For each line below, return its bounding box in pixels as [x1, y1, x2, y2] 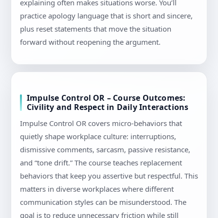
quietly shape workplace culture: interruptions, [20, 131, 176, 142]
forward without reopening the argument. [20, 37, 161, 47]
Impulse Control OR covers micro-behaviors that [20, 118, 182, 128]
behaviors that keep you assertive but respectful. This [20, 171, 198, 181]
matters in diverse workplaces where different [20, 184, 174, 194]
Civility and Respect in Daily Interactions [27, 102, 189, 113]
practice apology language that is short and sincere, [20, 11, 193, 21]
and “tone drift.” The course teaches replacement [20, 158, 182, 168]
